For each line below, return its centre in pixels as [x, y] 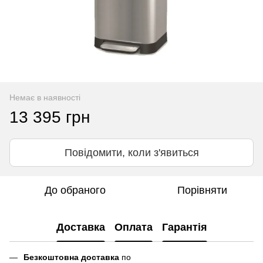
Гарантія [184, 227]
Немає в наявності [45, 97]
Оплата [133, 227]
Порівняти [202, 190]
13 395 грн [50, 117]
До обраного [75, 190]
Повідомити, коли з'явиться [131, 152]
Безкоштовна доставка [71, 257]
